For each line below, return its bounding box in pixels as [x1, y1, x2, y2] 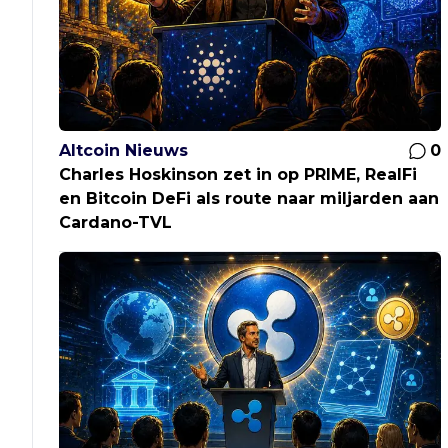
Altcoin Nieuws [59, 141, 189, 161]
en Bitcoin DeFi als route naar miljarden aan [59, 189, 440, 209]
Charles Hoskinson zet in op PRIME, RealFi [59, 165, 418, 185]
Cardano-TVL [59, 213, 174, 233]
